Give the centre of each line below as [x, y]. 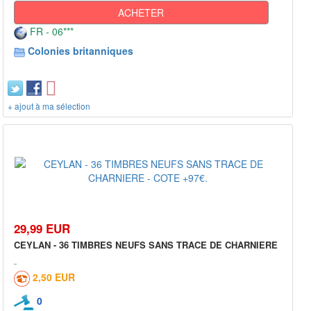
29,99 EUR [42, 228]
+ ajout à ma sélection [49, 106]
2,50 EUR [54, 277]
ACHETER [141, 12]
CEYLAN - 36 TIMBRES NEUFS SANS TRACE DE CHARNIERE [146, 244]
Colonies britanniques [81, 50]
